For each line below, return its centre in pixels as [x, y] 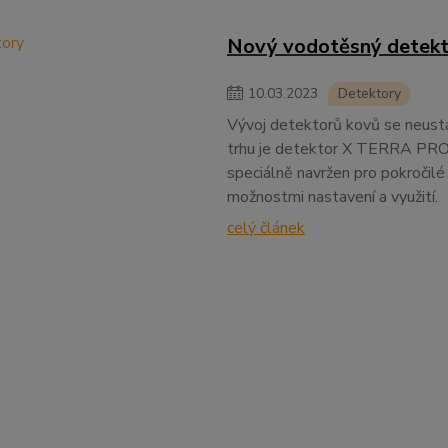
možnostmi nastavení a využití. [332, 197]
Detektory [369, 93]
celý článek [265, 228]
